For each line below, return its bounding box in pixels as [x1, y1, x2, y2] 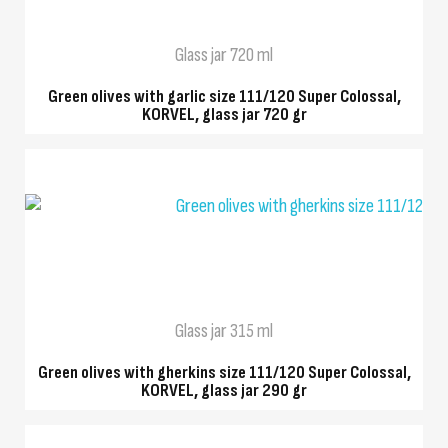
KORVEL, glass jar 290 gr [141, 380, 307, 402]
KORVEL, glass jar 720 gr [141, 103, 307, 125]
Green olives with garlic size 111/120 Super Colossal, [47, 85, 401, 107]
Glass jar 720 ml [175, 42, 273, 67]
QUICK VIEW [189, 239, 259, 254]
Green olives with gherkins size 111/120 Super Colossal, [37, 362, 411, 384]
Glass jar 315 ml [175, 319, 273, 344]
